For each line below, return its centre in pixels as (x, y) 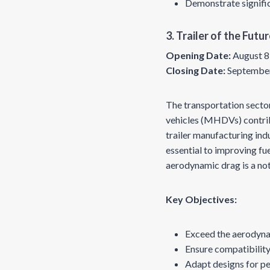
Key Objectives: (201, 199)
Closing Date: (196, 70)
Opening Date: (198, 55)
